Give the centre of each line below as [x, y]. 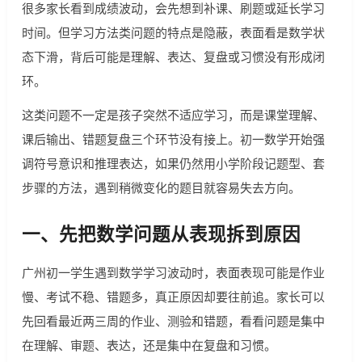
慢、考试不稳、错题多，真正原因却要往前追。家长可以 [173, 297]
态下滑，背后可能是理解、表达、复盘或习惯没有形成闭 [173, 57]
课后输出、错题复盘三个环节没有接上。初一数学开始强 [173, 139]
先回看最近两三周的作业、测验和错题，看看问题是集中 [173, 321]
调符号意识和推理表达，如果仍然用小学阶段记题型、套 [173, 163]
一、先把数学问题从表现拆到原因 [161, 234]
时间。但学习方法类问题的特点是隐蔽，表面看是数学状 [173, 32]
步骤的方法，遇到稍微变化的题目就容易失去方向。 [161, 187]
